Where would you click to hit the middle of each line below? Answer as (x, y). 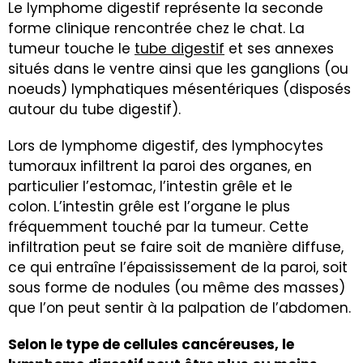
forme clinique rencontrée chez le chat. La (156, 29)
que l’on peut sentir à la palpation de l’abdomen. (179, 308)
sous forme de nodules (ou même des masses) (177, 288)
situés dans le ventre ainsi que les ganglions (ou (178, 69)
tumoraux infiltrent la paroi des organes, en (160, 167)
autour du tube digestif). (94, 110)
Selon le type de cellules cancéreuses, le (151, 345)
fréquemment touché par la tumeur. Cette (158, 227)
